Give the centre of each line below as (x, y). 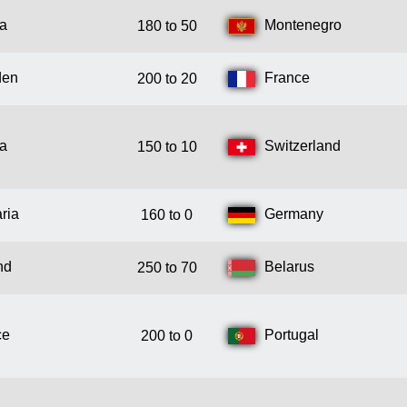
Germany (294, 214)
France (287, 78)
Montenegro (303, 25)
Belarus (289, 267)
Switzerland (303, 146)
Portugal (292, 335)
